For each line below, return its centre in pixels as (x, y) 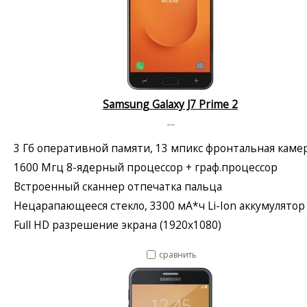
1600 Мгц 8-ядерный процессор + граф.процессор (146, 167)
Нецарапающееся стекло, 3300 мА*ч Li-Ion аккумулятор (159, 205)
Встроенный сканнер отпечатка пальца (118, 186)
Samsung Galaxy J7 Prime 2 (170, 104)
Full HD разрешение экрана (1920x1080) (118, 224)
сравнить (178, 254)
